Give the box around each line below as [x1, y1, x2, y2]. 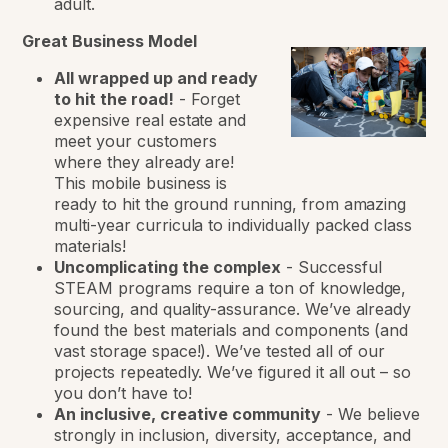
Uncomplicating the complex [54, 257, 282, 278]
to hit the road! [54, 89, 175, 110]
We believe [338, 404, 420, 425]
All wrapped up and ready [54, 68, 259, 89]
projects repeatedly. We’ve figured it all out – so [54, 362, 412, 383]
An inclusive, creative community [54, 404, 322, 425]
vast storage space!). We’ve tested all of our [54, 341, 386, 362]
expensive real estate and [54, 110, 247, 131]
